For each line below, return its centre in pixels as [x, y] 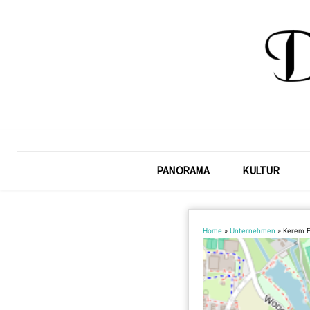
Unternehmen [253, 231]
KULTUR [261, 170]
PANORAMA [183, 170]
